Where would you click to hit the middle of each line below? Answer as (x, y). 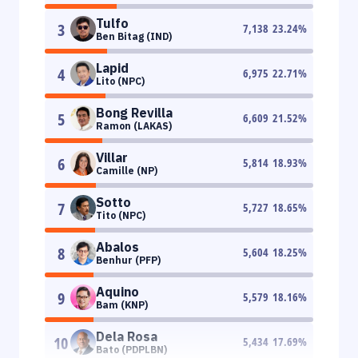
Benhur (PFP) (128, 260)
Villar (112, 157)
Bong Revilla (134, 112)
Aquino (117, 291)
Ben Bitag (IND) (134, 36)
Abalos (117, 247)
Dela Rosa (127, 336)
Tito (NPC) (121, 215)
